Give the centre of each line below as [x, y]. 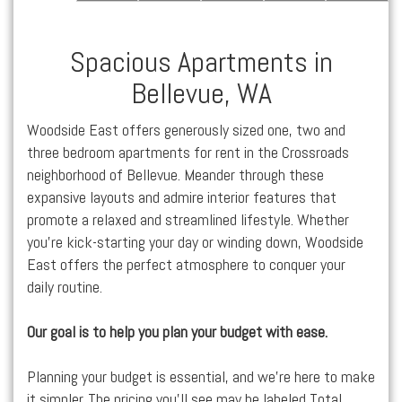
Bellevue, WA [201, 93]
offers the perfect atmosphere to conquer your [201, 264]
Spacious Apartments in [201, 62]
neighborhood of [77, 175]
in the [261, 152]
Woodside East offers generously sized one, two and [186, 130]
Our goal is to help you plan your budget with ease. [179, 332]
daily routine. [65, 287]
